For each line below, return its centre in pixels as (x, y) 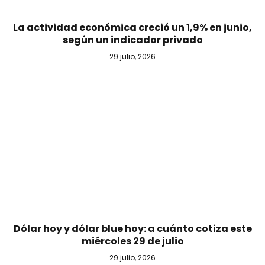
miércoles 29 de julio (132, 241)
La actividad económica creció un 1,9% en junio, (132, 27)
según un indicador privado (132, 40)
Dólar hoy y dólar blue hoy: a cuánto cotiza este (132, 229)
